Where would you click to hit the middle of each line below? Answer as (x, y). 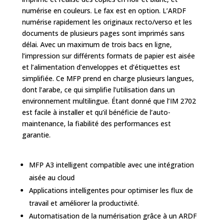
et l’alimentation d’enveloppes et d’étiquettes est (101, 67)
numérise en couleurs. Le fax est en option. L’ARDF (104, 11)
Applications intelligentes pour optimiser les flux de (111, 190)
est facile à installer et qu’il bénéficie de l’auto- (96, 112)
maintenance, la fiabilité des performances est (96, 124)
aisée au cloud (52, 178)
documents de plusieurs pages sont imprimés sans (103, 33)
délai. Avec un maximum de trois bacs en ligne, (97, 44)
